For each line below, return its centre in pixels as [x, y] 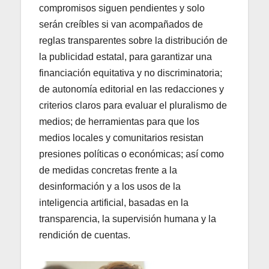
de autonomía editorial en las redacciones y [131, 89]
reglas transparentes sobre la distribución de [133, 41]
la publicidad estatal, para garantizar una [125, 57]
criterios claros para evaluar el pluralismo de [133, 106]
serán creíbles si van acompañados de [121, 25]
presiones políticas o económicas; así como [131, 154]
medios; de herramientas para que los [119, 122]
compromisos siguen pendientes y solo [122, 8]
